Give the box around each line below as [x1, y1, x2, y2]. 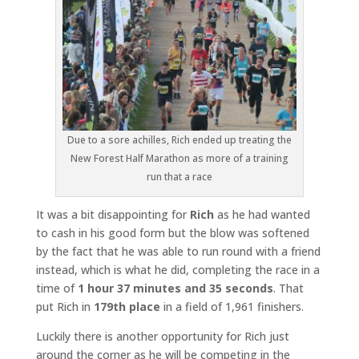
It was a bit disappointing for [35, 206, 190, 222]
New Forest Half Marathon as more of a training [70, 151, 288, 165]
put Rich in [35, 298, 94, 314]
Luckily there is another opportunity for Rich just [35, 328, 289, 344]
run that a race [146, 169, 212, 184]
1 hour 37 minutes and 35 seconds [77, 280, 273, 296]
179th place [93, 298, 160, 314]
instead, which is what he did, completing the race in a [35, 261, 320, 277]
